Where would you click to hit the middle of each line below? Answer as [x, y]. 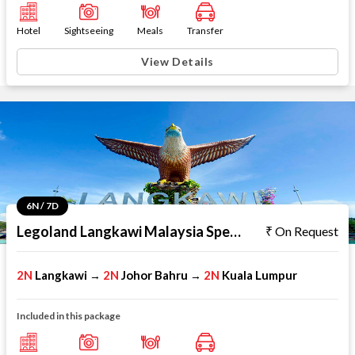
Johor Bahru [155, 275]
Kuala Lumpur [260, 275]
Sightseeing [89, 31]
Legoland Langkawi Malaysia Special [235, 231]
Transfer [205, 31]
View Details [177, 61]
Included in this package [69, 316]
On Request [307, 231]
